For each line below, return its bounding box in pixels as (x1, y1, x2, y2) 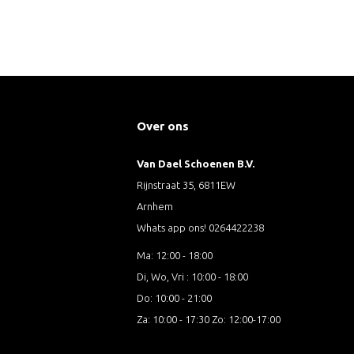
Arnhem (137, 201, 173, 213)
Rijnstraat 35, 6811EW (137, 179, 235, 191)
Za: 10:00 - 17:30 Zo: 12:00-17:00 (137, 314, 281, 326)
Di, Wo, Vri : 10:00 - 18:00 (137, 271, 248, 283)
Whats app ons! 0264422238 (137, 222, 264, 234)
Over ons (137, 119, 189, 134)
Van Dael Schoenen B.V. (137, 158, 254, 170)
